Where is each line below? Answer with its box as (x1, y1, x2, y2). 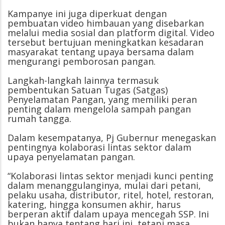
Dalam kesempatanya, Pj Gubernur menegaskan (8, 132, 216, 144)
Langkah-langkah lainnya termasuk (8, 74, 159, 87)
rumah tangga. (8, 113, 71, 125)
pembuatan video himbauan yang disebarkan (8, 17, 204, 30)
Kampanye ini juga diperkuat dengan (8, 8, 167, 20)
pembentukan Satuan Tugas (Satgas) (8, 84, 168, 96)
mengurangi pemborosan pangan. (8, 55, 156, 68)
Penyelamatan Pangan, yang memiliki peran (8, 93, 197, 106)
